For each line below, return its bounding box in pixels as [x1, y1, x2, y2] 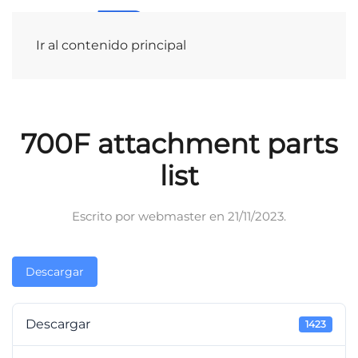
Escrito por [72, 209, 138, 224]
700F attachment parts [20, 127, 338, 161]
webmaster [138, 209, 206, 224]
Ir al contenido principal [36, 38, 186, 53]
